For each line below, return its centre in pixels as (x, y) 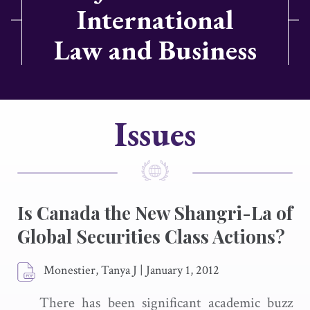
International (155, 19)
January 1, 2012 (183, 270)
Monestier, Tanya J (90, 270)
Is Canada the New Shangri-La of (155, 213)
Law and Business (155, 50)
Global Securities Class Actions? (151, 236)
